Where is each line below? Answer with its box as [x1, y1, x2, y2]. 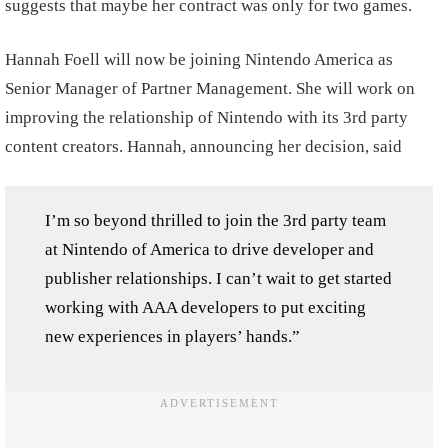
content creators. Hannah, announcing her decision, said [5, 137, 402, 156]
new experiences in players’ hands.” [45, 327, 300, 346]
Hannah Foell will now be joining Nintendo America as [5, 50, 393, 69]
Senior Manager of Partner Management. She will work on [5, 79, 415, 98]
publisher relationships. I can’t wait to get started [45, 269, 392, 288]
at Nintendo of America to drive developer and [45, 240, 374, 259]
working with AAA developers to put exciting [45, 298, 366, 317]
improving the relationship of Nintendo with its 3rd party [5, 108, 408, 127]
